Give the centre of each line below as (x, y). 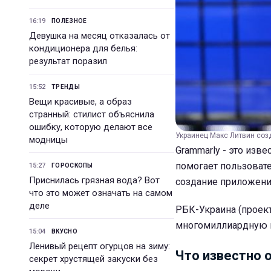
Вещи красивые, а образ (80, 102)
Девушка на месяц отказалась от (100, 36)
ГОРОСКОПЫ (72, 165)
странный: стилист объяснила (92, 114)
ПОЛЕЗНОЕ (69, 21)
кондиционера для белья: (83, 48)
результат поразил (68, 61)
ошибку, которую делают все (91, 127)
